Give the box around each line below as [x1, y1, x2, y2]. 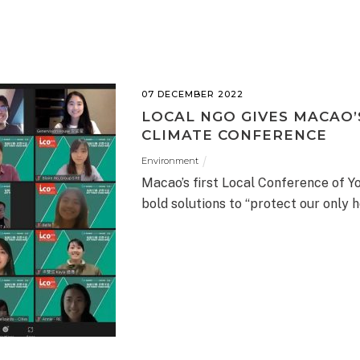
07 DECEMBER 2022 [141, 88, 243, 100]
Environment [141, 155, 198, 167]
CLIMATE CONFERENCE [141, 127, 327, 144]
